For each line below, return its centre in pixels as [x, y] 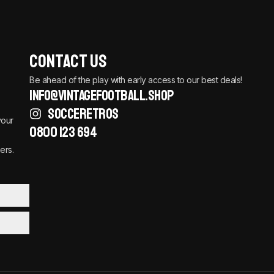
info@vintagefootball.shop [102, 96]
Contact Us [68, 61]
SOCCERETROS [83, 114]
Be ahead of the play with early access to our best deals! [136, 80]
